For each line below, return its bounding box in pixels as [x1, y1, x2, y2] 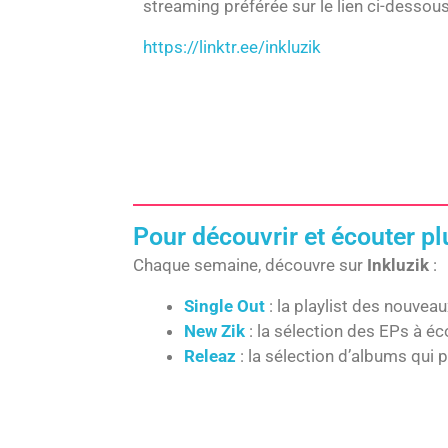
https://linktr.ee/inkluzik [143, 37, 321, 57]
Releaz [184, 346, 236, 366]
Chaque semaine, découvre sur [133, 255, 367, 275]
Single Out [184, 296, 265, 316]
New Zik [184, 321, 245, 341]
